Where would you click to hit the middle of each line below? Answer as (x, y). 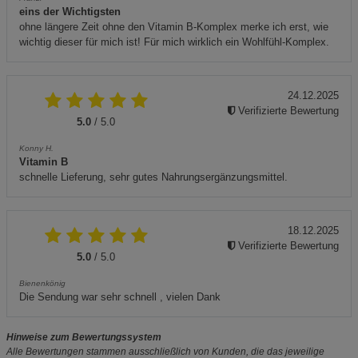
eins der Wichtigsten (70, 12)
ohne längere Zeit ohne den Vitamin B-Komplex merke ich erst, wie (174, 27)
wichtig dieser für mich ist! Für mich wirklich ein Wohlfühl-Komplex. (174, 42)
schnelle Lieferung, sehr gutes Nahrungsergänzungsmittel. (153, 177)
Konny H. (36, 149)
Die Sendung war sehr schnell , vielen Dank (120, 297)
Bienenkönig (42, 284)
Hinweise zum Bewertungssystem (84, 338)
